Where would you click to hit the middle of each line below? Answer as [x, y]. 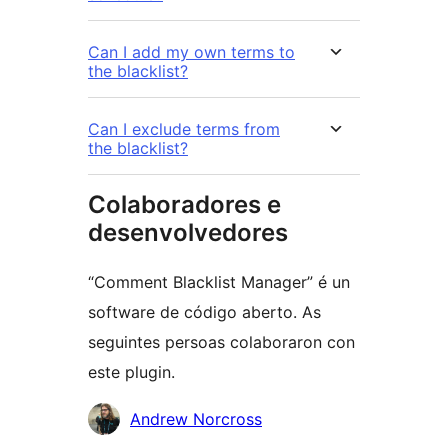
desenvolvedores [188, 233]
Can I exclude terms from [184, 129]
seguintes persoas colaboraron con [221, 342]
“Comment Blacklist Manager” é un [219, 282]
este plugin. [131, 372]
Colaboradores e [184, 205]
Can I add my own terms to [191, 52]
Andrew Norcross [196, 419]
